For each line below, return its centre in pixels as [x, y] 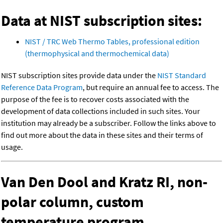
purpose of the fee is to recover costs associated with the [95, 99]
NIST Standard [182, 75]
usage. [12, 147]
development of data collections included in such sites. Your [101, 111]
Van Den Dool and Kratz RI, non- [104, 182]
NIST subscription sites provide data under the [79, 75]
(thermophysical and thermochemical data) [97, 54]
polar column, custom [72, 202]
